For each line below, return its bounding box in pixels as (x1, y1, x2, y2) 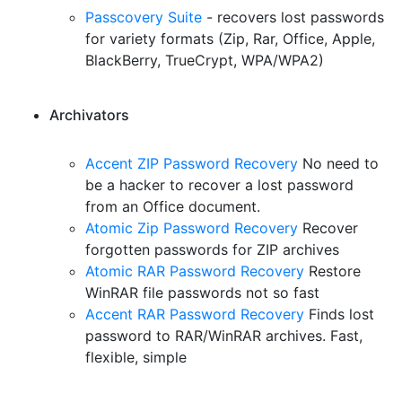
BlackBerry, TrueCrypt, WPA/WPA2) (85, 51, 324, 69)
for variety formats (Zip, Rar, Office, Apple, (85, 30, 375, 48)
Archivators (49, 106, 129, 124)
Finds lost (304, 305, 374, 323)
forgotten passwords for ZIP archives (85, 240, 339, 258)
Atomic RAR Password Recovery (85, 262, 304, 280)
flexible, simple (85, 348, 187, 366)
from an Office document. (85, 197, 260, 215)
